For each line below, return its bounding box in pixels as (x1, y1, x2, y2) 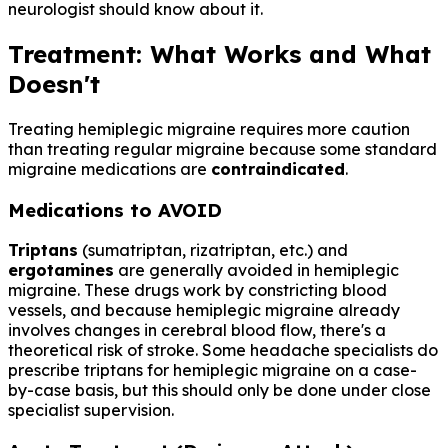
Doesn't (8, 69, 100, 100)
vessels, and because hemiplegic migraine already (8, 300, 400, 321)
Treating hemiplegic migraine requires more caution (8, 119, 410, 140)
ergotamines (8, 260, 114, 281)
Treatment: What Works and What (8, 39, 431, 70)
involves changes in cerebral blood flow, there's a (8, 320, 386, 341)
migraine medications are (8, 159, 211, 180)
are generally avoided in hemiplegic (114, 260, 399, 281)
